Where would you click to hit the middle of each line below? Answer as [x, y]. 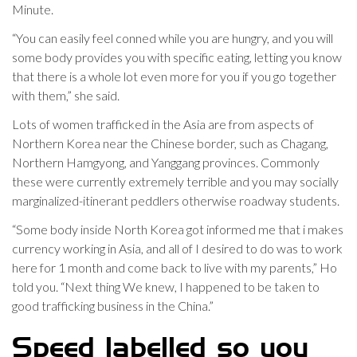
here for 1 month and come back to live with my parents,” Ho [175, 267]
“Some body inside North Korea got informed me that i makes [178, 229]
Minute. [33, 9]
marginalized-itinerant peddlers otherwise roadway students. [176, 200]
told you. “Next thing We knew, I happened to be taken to [166, 286]
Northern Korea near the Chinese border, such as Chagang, [170, 143]
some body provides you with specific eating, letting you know [177, 57]
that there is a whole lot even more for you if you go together [174, 76]
